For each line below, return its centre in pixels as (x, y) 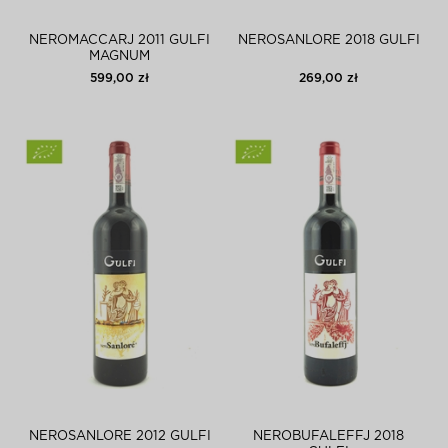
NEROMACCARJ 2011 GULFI (119, 40)
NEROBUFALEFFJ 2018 (328, 436)
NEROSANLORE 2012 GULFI (119, 436)
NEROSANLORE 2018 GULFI (328, 40)
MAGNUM (119, 56)
